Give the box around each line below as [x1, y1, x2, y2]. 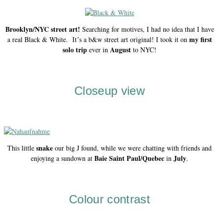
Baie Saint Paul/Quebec [92, 153, 166, 163]
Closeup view [74, 84, 145, 97]
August [110, 44, 133, 55]
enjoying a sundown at [31, 153, 92, 163]
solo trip [63, 44, 87, 55]
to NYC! [133, 44, 156, 54]
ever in [87, 44, 110, 54]
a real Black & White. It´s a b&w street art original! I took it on [7, 34, 189, 44]
